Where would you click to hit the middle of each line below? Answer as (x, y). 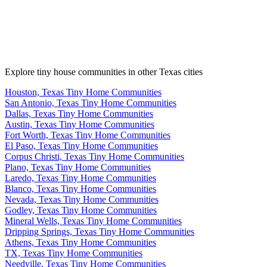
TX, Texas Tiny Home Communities (74, 253)
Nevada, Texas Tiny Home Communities (82, 199)
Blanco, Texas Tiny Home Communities (80, 188)
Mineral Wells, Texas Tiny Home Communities (93, 221)
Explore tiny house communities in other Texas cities (104, 72)
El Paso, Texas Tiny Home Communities (81, 145)
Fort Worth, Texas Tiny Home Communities (88, 135)
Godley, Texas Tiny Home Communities (81, 210)
